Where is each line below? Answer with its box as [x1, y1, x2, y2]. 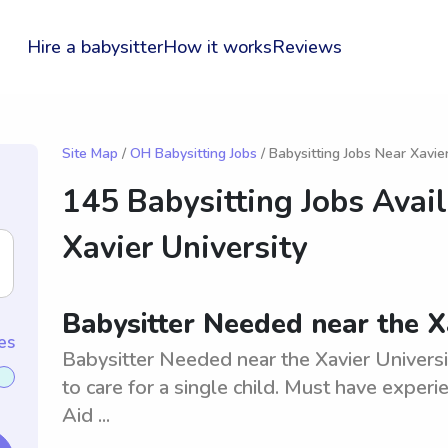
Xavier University [62, 227, 307, 269]
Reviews [271, 35, 342, 59]
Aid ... [62, 402, 110, 429]
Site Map [62, 144, 118, 163]
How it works [162, 35, 272, 59]
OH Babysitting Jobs [130, 144, 257, 163]
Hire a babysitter [26, 35, 163, 59]
